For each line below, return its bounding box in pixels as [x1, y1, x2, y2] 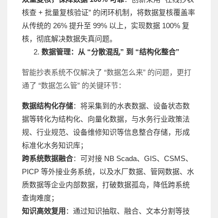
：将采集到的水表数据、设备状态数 [73, 101, 190, 110]
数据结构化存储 [22, 101, 73, 110]
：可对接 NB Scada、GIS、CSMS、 [73, 154, 193, 163]
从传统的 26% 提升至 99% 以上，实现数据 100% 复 [22, 21, 189, 30]
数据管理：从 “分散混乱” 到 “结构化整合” [41, 47, 180, 56]
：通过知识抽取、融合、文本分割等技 [66, 206, 190, 215]
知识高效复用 [22, 206, 66, 215]
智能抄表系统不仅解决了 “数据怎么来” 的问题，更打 [22, 68, 191, 76]
